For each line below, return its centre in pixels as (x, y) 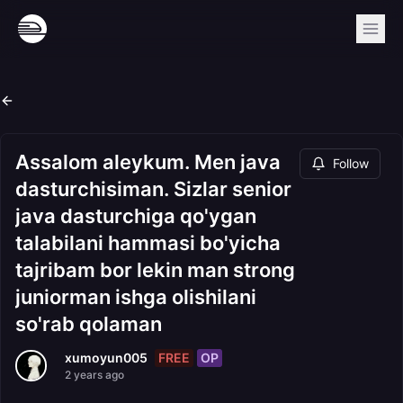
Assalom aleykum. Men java (148, 162)
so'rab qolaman (89, 324)
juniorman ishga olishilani (136, 297)
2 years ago (94, 375)
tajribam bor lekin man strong (155, 270)
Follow (351, 163)
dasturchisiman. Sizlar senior (153, 189)
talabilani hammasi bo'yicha (148, 243)
